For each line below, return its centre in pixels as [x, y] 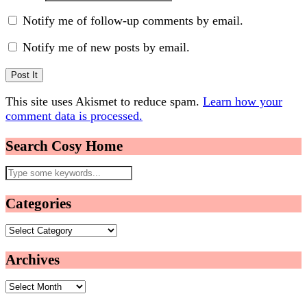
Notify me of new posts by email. [106, 48]
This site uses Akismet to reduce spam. [104, 102]
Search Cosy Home [64, 146]
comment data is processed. [74, 116]
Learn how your [243, 102]
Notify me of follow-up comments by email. [133, 21]
